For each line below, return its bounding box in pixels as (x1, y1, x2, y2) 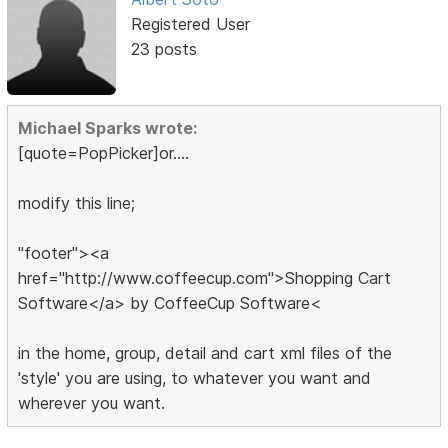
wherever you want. (18, 392, 166, 413)
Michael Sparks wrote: (18, 117, 198, 138)
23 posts (130, 38, 197, 59)
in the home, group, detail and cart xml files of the (18, 342, 393, 363)
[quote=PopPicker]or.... (18, 142, 190, 163)
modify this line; (18, 192, 136, 213)
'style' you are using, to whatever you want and (18, 367, 372, 388)
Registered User (130, 13, 250, 34)
